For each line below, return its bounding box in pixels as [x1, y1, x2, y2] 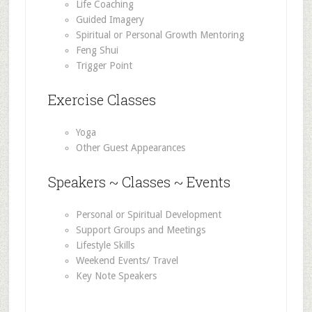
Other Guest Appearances [75, 142, 185, 153]
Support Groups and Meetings [75, 224, 205, 235]
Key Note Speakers [75, 270, 157, 281]
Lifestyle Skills [75, 240, 134, 251]
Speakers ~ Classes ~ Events [47, 173, 231, 191]
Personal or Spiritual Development [75, 209, 221, 220]
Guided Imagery [75, 14, 144, 25]
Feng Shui [75, 45, 118, 56]
